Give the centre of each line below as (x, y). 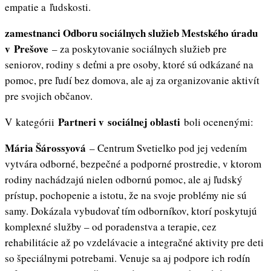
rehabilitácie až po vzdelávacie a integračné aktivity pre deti (134, 243)
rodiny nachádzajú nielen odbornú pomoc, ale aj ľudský (124, 180)
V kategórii (31, 122)
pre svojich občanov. (49, 96)
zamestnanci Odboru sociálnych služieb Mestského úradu (131, 33)
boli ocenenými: (219, 122)
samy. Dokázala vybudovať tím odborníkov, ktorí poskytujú (131, 211)
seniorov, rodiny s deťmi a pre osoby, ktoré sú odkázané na (129, 65)
